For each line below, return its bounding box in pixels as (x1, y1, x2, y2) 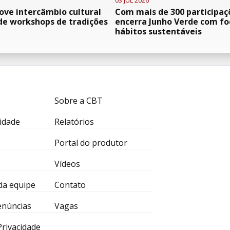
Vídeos (54, 158, 80, 169)
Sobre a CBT (54, 95, 103, 106)
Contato (54, 179, 86, 190)
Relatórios (54, 116, 94, 127)
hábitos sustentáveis (115, 26, 202, 37)
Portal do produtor (54, 137, 127, 148)
